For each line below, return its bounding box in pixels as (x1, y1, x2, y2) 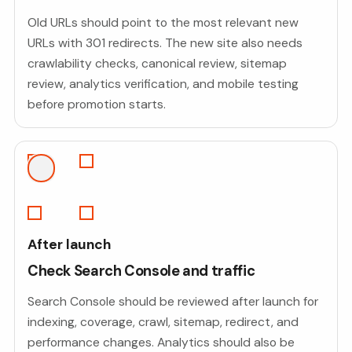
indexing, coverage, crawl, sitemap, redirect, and (27, 313, 299, 331)
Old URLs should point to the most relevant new (27, 14, 299, 31)
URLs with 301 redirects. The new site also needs (27, 35, 302, 52)
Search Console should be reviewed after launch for (27, 293, 318, 310)
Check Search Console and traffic (27, 262, 255, 281)
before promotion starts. (27, 96, 166, 113)
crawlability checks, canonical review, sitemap (27, 55, 287, 72)
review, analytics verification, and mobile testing (27, 75, 299, 93)
